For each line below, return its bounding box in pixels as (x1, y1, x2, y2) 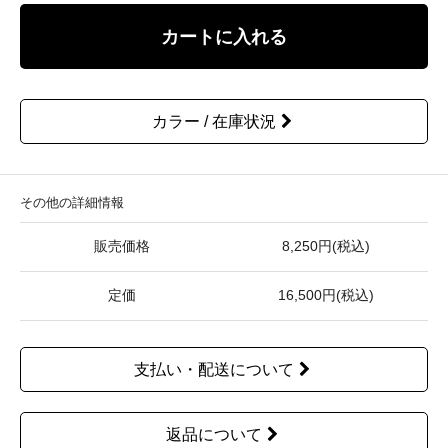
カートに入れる (161, 26, 287, 48)
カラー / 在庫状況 (151, 113, 276, 131)
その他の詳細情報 (20, 195, 124, 211)
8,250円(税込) (282, 239, 370, 255)
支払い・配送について (133, 361, 294, 379)
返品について (165, 426, 262, 444)
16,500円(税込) (278, 288, 374, 304)
